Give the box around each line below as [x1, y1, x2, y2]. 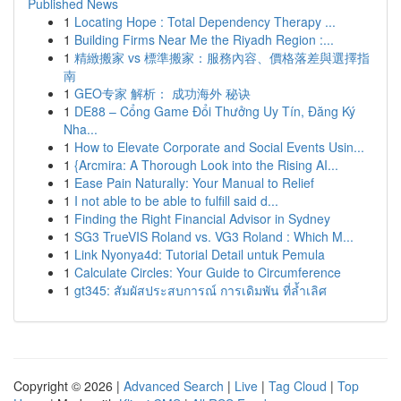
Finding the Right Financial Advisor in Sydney [74, 209, 330, 227]
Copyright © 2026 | [13, 377, 124, 395]
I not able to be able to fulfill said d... [74, 192, 278, 209]
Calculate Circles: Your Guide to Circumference [74, 263, 341, 281]
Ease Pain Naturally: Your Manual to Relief [74, 174, 314, 192]
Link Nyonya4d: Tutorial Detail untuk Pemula [74, 245, 325, 263]
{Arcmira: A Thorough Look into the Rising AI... [74, 156, 338, 174]
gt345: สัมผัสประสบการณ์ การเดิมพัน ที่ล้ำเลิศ [74, 281, 327, 299]
